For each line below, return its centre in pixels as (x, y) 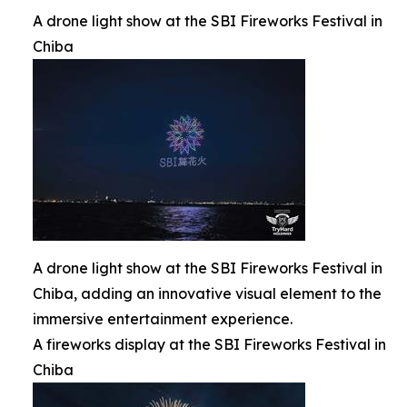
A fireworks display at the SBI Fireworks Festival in (209, 344)
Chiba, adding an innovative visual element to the (207, 293)
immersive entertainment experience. (163, 318)
